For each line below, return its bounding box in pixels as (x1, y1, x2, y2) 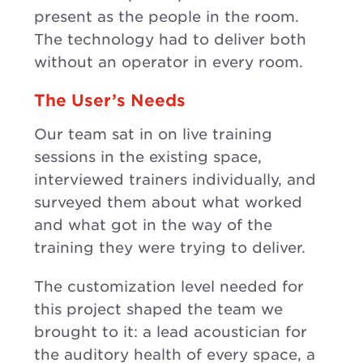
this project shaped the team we (34, 300, 283, 318)
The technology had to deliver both (34, 30, 306, 48)
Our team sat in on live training (34, 125, 272, 143)
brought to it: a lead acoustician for (34, 322, 307, 340)
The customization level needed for (34, 277, 304, 295)
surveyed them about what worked (34, 193, 302, 211)
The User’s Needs (34, 90, 186, 110)
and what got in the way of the (34, 216, 272, 233)
